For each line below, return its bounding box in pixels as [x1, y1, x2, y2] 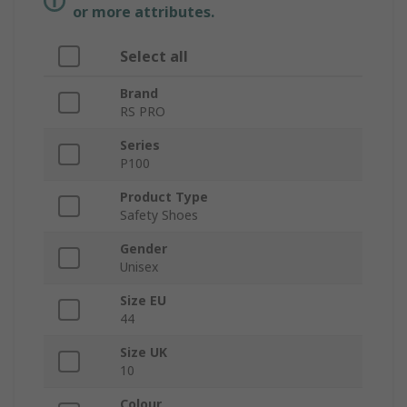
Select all [120, 46, 188, 67]
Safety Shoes [120, 206, 198, 224]
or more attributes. [73, 2, 214, 23]
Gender [120, 240, 167, 258]
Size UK [120, 343, 167, 362]
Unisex [120, 258, 158, 276]
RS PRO [120, 103, 165, 121]
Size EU [120, 292, 166, 310]
